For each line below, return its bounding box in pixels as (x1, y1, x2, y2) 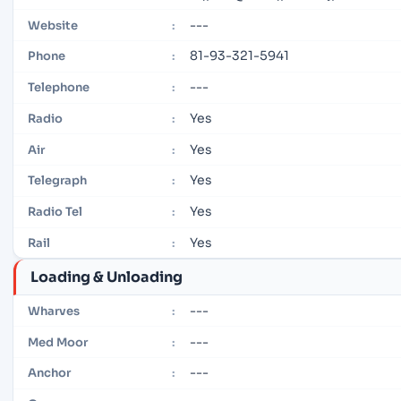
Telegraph (28, 173, 87, 189)
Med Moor (28, 334, 88, 350)
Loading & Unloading (30, 267, 183, 286)
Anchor (28, 365, 71, 381)
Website (28, 17, 78, 33)
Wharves (28, 303, 80, 319)
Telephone (28, 80, 90, 96)
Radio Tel (28, 204, 82, 220)
